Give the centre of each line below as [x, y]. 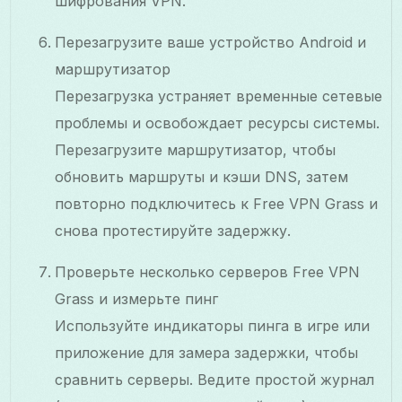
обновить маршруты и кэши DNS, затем [202, 176]
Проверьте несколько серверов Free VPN [208, 271]
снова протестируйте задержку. [173, 230]
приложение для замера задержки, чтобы [207, 352]
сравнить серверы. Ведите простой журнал [215, 379]
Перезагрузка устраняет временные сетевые [219, 96]
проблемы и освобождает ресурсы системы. [218, 122]
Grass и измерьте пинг [137, 298]
